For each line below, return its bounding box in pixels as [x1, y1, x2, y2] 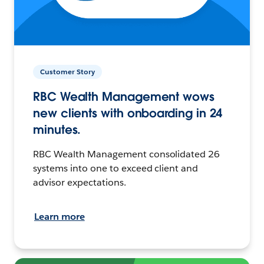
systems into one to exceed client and [33, 161, 199, 174]
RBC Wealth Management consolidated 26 [33, 147, 220, 160]
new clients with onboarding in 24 [33, 105, 223, 121]
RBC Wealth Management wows [33, 88, 214, 104]
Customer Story [40, 66, 95, 77]
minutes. [33, 121, 81, 137]
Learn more [34, 210, 85, 223]
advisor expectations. [33, 176, 126, 189]
